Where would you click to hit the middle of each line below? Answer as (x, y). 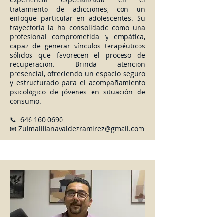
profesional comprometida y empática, (77, 37)
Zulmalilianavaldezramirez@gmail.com (81, 129)
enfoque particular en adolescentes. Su (77, 18)
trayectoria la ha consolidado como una (77, 27)
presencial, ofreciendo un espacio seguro (77, 73)
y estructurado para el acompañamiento (77, 83)
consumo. (25, 101)
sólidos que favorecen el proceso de (77, 55)
